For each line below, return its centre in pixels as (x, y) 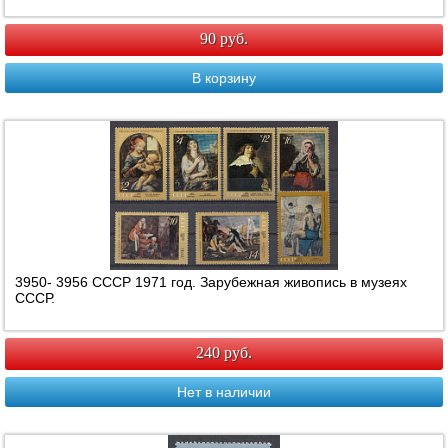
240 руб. (224, 353)
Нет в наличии (224, 392)
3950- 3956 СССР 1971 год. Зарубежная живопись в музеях (211, 282)
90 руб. (224, 39)
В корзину (224, 78)
